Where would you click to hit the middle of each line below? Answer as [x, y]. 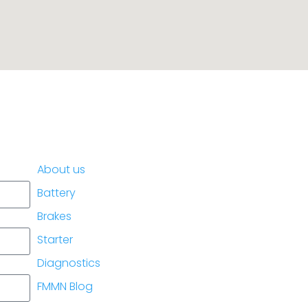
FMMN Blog [65, 287]
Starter [55, 240]
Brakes [55, 217]
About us [62, 170]
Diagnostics [69, 263]
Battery [57, 193]
